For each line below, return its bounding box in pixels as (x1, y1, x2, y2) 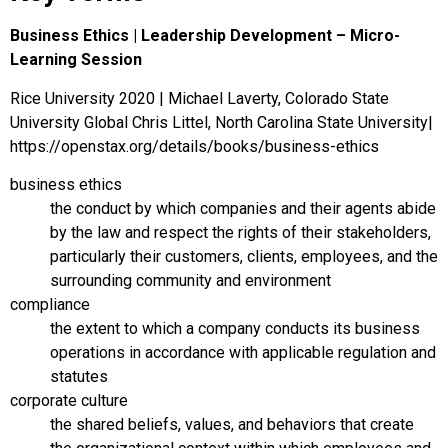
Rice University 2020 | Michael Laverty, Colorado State (10, 88, 389, 108)
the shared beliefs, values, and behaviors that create (50, 414, 414, 434)
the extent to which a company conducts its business (50, 318, 420, 338)
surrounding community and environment (50, 270, 331, 290)
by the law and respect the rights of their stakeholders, (50, 222, 431, 242)
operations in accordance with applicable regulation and (50, 342, 436, 362)
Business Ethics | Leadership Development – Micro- (10, 26, 400, 46)
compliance (10, 294, 90, 314)
